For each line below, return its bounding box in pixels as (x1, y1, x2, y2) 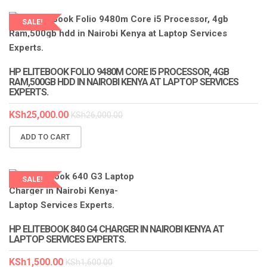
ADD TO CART (20, 132, 70, 142)
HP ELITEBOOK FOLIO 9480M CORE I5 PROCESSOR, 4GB (9, 66, 229, 77)
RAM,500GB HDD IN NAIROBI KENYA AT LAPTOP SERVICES (9, 76, 238, 88)
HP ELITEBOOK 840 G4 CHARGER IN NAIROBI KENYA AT (9, 223, 224, 235)
